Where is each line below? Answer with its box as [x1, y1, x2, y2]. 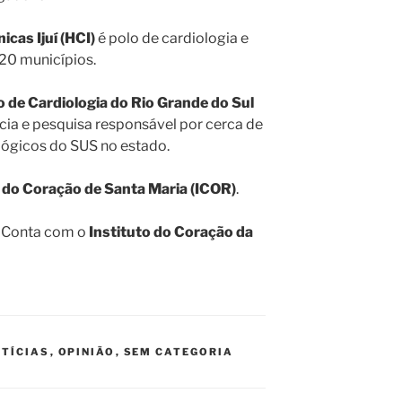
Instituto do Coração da [89, 223, 253, 240]
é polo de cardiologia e [95, 29, 249, 47]
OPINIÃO [57, 345, 116, 358]
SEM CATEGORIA [123, 345, 234, 358]
